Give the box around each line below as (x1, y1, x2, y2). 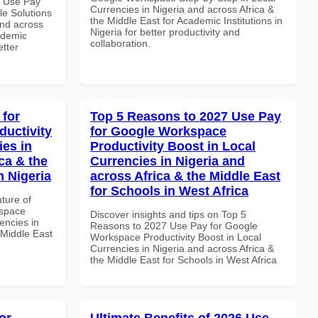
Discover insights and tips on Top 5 (90, 208, 246, 220)
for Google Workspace (90, 124, 226, 138)
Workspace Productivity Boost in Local (90, 231, 261, 243)
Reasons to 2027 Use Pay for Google (90, 219, 258, 231)
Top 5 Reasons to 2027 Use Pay (90, 109, 281, 124)
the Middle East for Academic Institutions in (90, 14, 283, 26)
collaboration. (90, 37, 150, 49)
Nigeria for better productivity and (90, 26, 240, 38)
